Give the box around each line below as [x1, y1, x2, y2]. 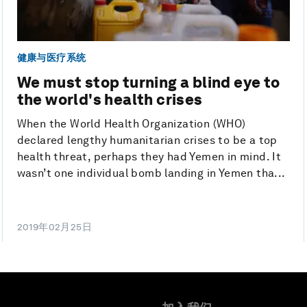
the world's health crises [16, 90, 203, 109]
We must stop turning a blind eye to [16, 73, 280, 92]
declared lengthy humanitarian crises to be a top [16, 134, 278, 147]
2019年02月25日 [16, 221, 93, 233]
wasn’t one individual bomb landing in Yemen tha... [16, 167, 286, 180]
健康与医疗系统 [16, 51, 86, 63]
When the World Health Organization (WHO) [16, 117, 246, 131]
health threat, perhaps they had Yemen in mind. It [16, 150, 282, 164]
